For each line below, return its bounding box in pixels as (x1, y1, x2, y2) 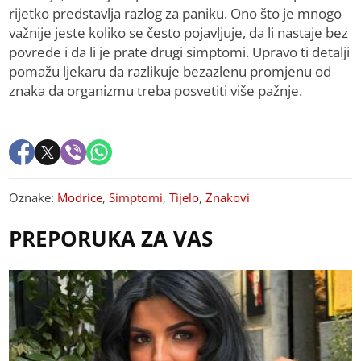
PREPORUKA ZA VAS (9, 224, 214, 254)
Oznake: (9, 189, 58, 206)
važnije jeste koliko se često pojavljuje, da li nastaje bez (9, 23, 349, 43)
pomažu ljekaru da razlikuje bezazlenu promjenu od (9, 62, 332, 81)
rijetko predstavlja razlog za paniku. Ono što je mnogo (9, 4, 342, 23)
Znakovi (205, 189, 251, 206)
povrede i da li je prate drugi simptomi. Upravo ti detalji (9, 43, 351, 62)
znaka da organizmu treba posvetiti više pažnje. (9, 81, 303, 101)
